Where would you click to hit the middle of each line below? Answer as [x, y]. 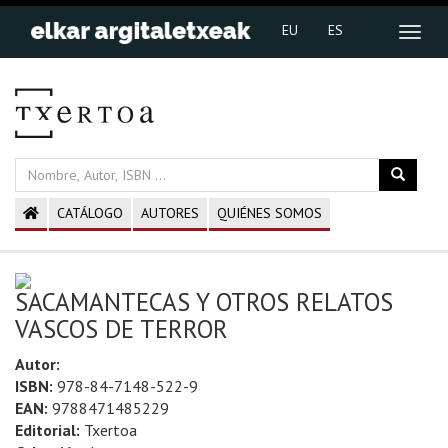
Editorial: [47, 430]
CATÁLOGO [90, 213]
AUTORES [170, 213]
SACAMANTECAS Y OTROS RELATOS [204, 302]
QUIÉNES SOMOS [269, 213]
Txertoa [108, 430]
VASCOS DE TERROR [121, 329]
